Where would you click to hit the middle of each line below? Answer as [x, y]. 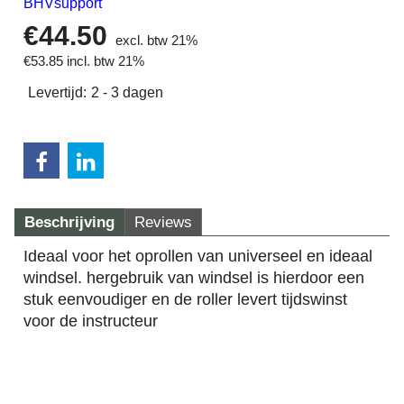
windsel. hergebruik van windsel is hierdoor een [194, 277]
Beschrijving [69, 222]
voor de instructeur [91, 321]
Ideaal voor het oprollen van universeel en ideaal [198, 256]
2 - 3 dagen [127, 92]
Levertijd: [57, 92]
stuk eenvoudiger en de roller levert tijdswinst [185, 299]
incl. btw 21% [106, 61]
